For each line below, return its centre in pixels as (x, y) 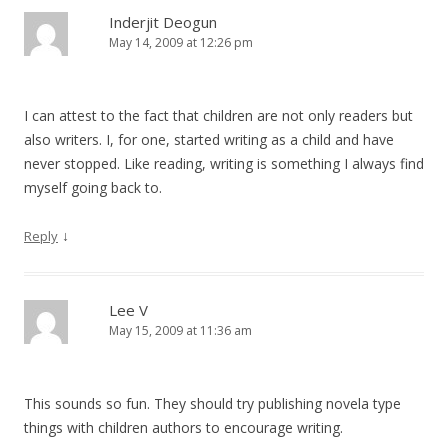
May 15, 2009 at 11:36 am (180, 330)
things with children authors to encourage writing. (183, 427)
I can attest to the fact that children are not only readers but (218, 115)
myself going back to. (93, 187)
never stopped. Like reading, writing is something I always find (224, 163)
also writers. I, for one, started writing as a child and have (209, 139)
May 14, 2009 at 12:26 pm (181, 42)
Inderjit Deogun (163, 22)
